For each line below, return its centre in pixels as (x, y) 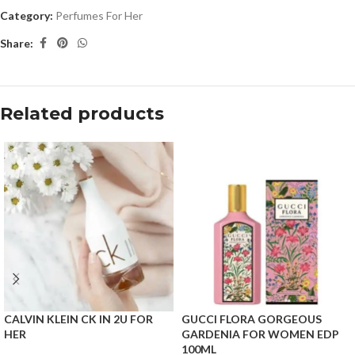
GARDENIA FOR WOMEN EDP (260, 334)
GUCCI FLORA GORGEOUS (252, 319)
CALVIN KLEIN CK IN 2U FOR (78, 319)
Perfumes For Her (99, 16)
